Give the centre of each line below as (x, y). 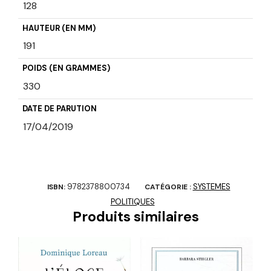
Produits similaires (135, 217)
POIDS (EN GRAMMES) (66, 68)
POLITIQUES (132, 202)
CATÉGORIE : (168, 187)
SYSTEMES (211, 187)
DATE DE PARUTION (59, 109)
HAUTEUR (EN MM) (59, 28)
